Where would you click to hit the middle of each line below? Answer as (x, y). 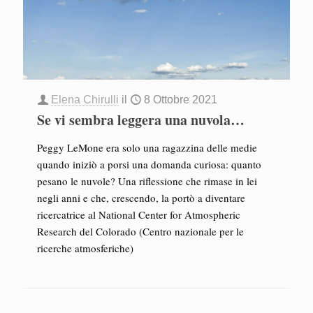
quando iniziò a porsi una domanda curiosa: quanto (149, 164)
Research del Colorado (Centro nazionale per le (140, 231)
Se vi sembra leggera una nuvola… (141, 120)
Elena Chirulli (85, 100)
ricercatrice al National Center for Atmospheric (139, 214)
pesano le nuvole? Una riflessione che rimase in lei (147, 181)
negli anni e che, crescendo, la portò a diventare (141, 198)
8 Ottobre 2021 (181, 100)
